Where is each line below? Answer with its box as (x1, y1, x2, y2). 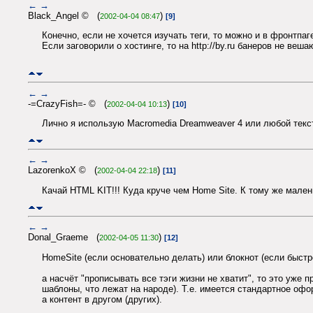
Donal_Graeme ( (28, 232, 99, 243)
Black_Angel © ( (28, 10, 100, 21)
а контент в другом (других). (42, 293, 162, 305)
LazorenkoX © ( (28, 165, 97, 176)
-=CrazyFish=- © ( (28, 98, 107, 109)
